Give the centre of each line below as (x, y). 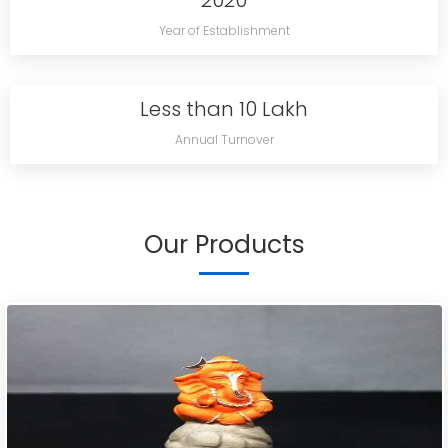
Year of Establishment (224, 30)
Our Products (224, 244)
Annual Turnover (224, 139)
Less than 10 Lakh (224, 109)
